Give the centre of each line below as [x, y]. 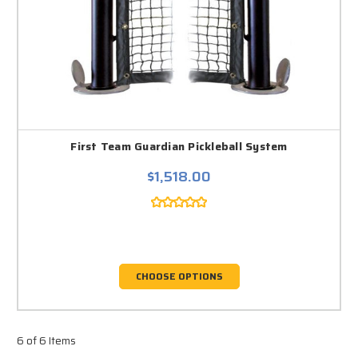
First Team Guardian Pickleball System [179, 146]
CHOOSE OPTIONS [179, 276]
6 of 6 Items [46, 340]
